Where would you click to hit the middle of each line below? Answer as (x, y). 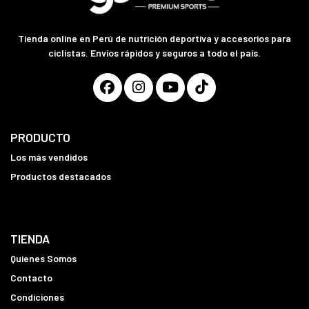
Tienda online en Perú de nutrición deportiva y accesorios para (154, 38)
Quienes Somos (43, 259)
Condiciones (37, 297)
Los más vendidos (49, 157)
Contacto (31, 278)
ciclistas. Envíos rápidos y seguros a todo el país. (154, 52)
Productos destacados (61, 176)
